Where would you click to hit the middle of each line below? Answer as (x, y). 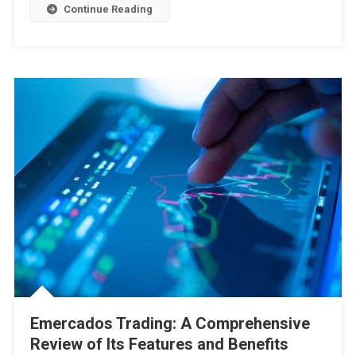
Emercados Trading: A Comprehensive (170, 323)
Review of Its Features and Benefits (159, 344)
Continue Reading (108, 10)
